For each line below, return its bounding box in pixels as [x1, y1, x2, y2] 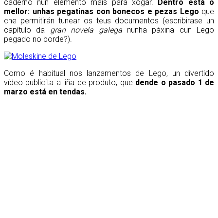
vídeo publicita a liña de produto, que [4, 78, 136, 88]
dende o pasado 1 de [135, 78, 215, 88]
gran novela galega [50, 25, 122, 35]
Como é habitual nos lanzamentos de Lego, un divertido [4, 69, 214, 78]
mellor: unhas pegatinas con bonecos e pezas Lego [4, 7, 199, 17]
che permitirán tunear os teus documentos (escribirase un [4, 16, 214, 26]
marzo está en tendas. [4, 87, 87, 97]
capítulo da [4, 25, 50, 35]
